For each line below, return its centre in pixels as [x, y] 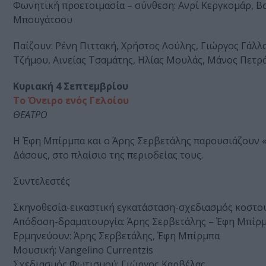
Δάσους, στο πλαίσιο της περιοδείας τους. [108, 155]
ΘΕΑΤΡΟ [30, 115]
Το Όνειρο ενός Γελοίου [71, 101]
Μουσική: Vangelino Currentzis [83, 250]
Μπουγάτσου [43, 20]
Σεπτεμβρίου [96, 86]
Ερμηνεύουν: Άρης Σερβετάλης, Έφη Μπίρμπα [116, 236]
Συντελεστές [42, 181]
